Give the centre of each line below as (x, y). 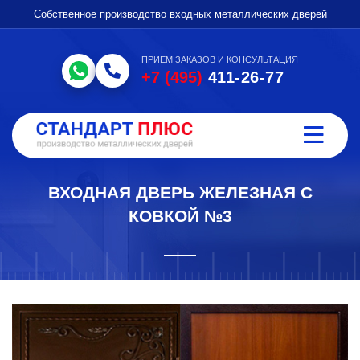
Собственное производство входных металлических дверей (180, 14)
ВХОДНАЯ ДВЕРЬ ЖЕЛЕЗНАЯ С (180, 192)
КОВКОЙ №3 (180, 216)
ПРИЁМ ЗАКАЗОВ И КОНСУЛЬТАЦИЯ (220, 59)
